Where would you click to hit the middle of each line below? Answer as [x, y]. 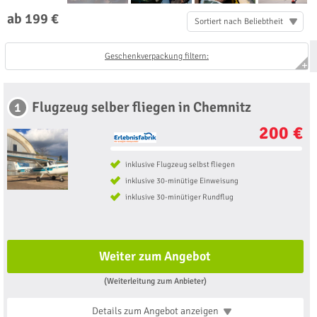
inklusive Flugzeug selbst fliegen [180, 165]
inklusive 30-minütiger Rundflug [179, 197]
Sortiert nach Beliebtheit [238, 22]
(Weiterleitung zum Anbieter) [155, 281]
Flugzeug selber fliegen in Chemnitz [142, 108]
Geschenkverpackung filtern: [157, 57]
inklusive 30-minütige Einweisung [181, 181]
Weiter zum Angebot [155, 257]
